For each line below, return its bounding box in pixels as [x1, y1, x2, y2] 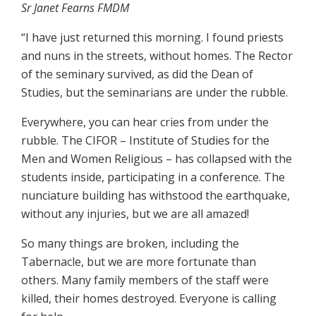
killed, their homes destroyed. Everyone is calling [21, 290, 276, 306]
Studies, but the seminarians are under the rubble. [21, 84, 288, 100]
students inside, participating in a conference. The [21, 169, 285, 185]
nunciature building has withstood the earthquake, [21, 187, 290, 203]
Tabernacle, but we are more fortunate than [21, 253, 256, 269]
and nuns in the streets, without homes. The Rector [21, 47, 293, 63]
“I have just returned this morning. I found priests [21, 29, 284, 45]
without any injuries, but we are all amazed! [21, 205, 249, 221]
